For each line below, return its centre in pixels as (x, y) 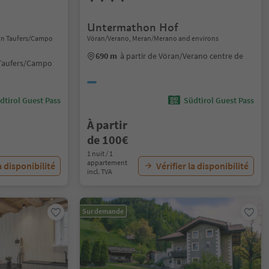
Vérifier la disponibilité (202, 166)
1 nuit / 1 (100, 153)
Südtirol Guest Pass (219, 100)
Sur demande (103, 211)
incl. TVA (100, 171)
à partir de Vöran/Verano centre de (182, 56)
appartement (107, 162)
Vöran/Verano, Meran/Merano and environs (153, 38)
